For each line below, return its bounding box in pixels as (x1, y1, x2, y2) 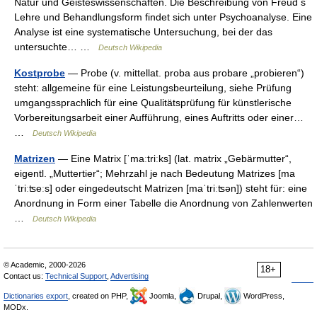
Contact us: (4, 272, 45, 280)
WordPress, (241, 292, 284, 300)
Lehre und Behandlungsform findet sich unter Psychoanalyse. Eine (14, 11, 312, 23)
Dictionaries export (4, 292, 68, 300)
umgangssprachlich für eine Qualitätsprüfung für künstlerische (14, 97, 292, 108)
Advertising (110, 272, 149, 280)
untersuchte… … (14, 41, 98, 52)
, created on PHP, (68, 292, 130, 300)
